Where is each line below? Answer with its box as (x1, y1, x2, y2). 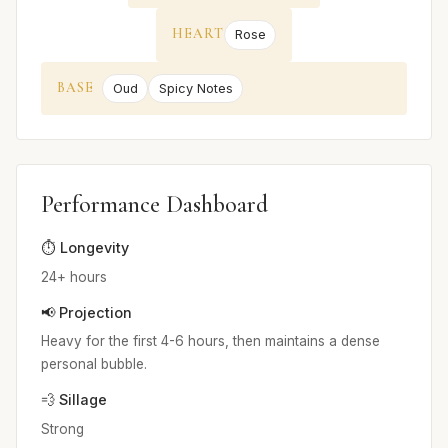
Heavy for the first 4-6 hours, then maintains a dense (41, 333, 380, 350)
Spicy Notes (158, 80, 233, 96)
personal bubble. (41, 356, 147, 373)
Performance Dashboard (41, 189, 268, 219)
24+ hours (41, 268, 107, 285)
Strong (41, 420, 84, 437)
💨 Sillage (41, 391, 107, 409)
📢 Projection (41, 303, 132, 321)
